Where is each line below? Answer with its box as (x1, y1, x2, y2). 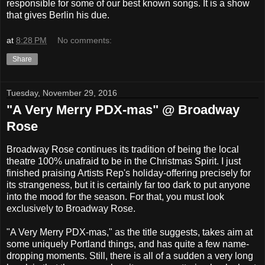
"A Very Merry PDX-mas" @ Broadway (7, 102, 240, 118)
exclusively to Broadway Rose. (7, 203, 135, 214)
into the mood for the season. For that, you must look (7, 192, 224, 202)
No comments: (57, 35, 112, 46)
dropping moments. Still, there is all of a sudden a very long (7, 251, 253, 261)
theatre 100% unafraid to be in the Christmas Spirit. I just (7, 156, 241, 167)
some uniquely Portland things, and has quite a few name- (7, 239, 249, 250)
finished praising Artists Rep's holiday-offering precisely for (7, 168, 251, 179)
